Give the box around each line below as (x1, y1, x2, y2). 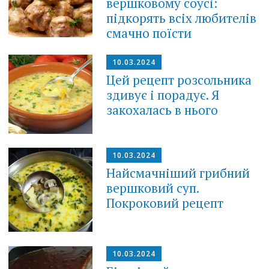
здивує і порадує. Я (106, 86, 220, 104)
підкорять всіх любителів (106, 9, 257, 26)
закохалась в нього (106, 101, 219, 119)
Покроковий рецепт (106, 194, 224, 211)
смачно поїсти (106, 24, 192, 41)
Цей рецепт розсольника (106, 71, 252, 89)
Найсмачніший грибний (106, 164, 250, 181)
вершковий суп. (106, 179, 199, 196)
